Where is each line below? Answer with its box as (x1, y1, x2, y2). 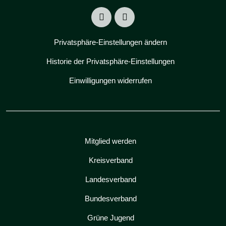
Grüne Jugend (87, 213, 134, 222)
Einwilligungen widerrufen (69, 76, 152, 85)
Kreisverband (88, 155, 133, 164)
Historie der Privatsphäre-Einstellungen (46, 56, 175, 66)
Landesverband (85, 175, 136, 184)
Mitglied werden (85, 136, 136, 145)
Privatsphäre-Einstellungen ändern (54, 37, 167, 46)
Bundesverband (84, 194, 137, 203)
